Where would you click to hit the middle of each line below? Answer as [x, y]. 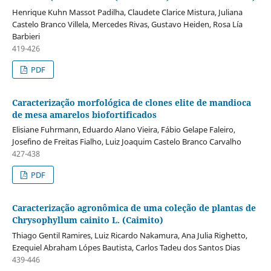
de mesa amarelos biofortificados [84, 114]
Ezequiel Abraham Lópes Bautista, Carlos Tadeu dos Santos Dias [126, 248]
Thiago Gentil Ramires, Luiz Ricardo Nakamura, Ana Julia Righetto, [129, 236]
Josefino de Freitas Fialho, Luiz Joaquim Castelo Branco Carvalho [126, 142]
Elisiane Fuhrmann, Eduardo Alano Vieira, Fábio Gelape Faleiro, [123, 130]
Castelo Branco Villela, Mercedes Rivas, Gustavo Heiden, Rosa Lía [127, 24]
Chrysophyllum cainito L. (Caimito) [87, 220]
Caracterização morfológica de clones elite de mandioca [131, 102]
